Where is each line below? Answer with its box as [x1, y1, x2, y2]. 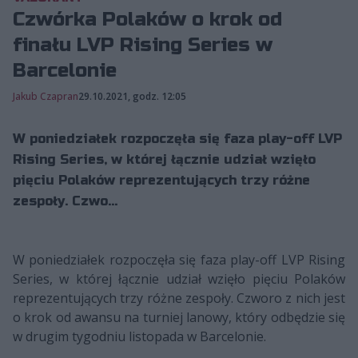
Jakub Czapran [13, 89, 78, 103]
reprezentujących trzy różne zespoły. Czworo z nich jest [13, 288, 345, 307]
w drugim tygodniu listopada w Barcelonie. [13, 327, 266, 345]
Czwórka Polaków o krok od [13, 7, 282, 31]
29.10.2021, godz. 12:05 [78, 89, 186, 103]
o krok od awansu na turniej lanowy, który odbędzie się [13, 308, 345, 326]
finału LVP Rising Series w [13, 33, 272, 57]
